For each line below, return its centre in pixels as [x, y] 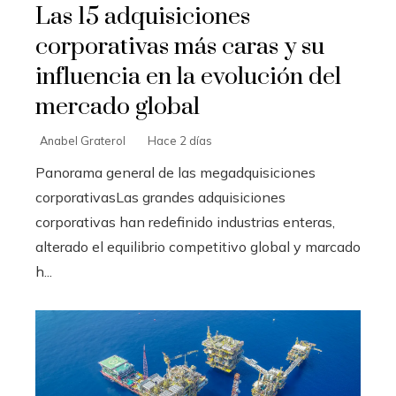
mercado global [118, 107]
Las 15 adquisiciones [143, 17]
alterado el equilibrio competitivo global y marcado [198, 247]
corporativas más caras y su [180, 47]
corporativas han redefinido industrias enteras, [185, 222]
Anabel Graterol [83, 141]
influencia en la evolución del [188, 77]
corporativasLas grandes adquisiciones [160, 198]
